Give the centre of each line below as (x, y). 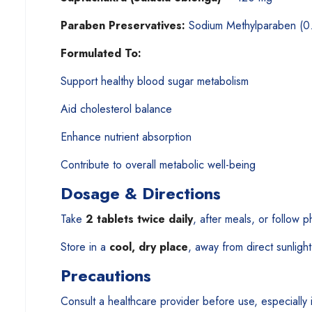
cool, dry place (148, 247)
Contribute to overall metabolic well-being (158, 165)
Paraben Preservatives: (123, 25)
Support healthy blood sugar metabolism (154, 81)
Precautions (106, 275)
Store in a (85, 247)
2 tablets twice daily (139, 219)
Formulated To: (101, 53)
